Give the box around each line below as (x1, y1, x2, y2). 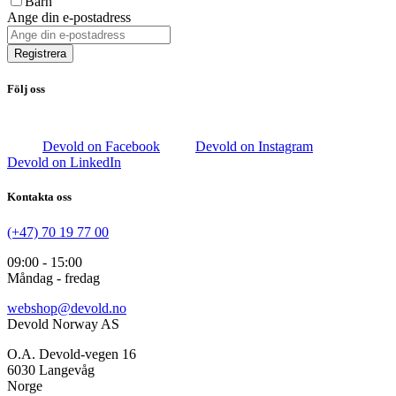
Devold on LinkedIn (7, 155, 121, 171)
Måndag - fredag (7, 270, 100, 286)
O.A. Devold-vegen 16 (7, 346, 136, 362)
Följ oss (7, 82, 45, 96)
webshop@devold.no (7, 300, 126, 316)
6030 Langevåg (7, 362, 95, 377)
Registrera (14, 46, 66, 60)
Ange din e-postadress (7, 9, 131, 25)
